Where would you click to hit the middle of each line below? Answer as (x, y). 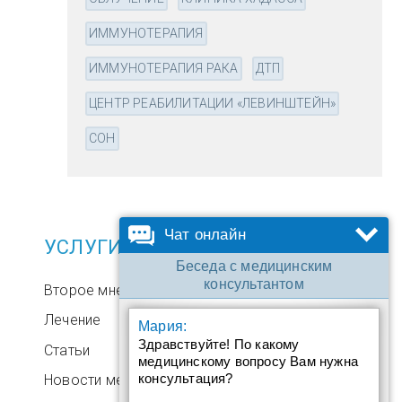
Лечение (73, 320)
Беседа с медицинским (254, 266)
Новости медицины (109, 380)
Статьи (67, 350)
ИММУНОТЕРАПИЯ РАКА (164, 68)
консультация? (186, 378)
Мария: (163, 326)
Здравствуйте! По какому (219, 344)
